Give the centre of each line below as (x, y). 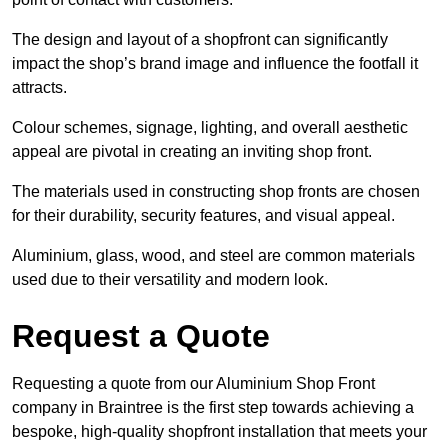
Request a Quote (141, 335)
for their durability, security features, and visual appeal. (203, 215)
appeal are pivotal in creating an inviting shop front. (192, 151)
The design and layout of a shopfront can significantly (200, 39)
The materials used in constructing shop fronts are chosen (216, 191)
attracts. (39, 87)
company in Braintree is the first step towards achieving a (213, 407)
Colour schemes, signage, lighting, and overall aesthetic (210, 127)
